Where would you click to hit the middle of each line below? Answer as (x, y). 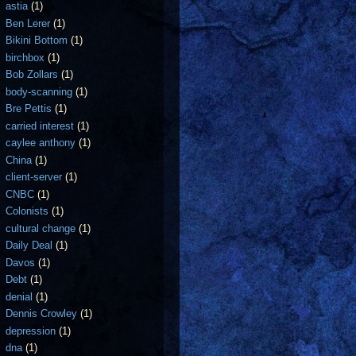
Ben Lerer (28, 23)
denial (19, 296)
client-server (34, 177)
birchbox (25, 57)
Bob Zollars (32, 74)
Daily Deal (29, 245)
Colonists (27, 211)
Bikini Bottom (37, 40)
